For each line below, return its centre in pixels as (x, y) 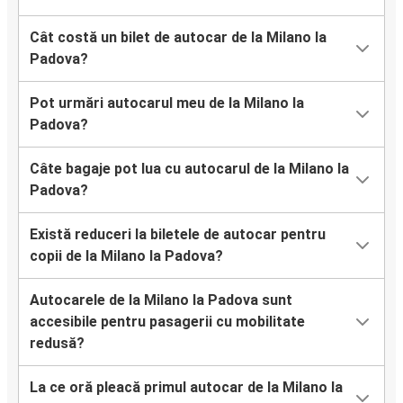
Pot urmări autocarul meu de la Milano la (167, 103)
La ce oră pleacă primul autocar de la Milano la (186, 388)
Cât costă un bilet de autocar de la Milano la (178, 38)
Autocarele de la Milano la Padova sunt (161, 300)
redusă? (57, 344)
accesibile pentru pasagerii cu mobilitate (167, 322)
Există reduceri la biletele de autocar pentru (178, 235)
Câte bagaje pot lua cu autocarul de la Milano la (189, 169)
